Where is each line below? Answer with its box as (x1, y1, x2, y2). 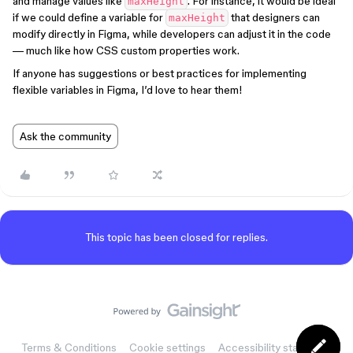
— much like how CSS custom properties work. (13, 44, 240, 57)
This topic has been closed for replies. (85, 231, 268, 243)
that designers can (229, 11, 320, 24)
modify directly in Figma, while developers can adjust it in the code (13, 28, 331, 40)
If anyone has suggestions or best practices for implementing (13, 67, 307, 80)
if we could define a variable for (13, 11, 165, 24)
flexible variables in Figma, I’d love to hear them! (13, 84, 243, 96)
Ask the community (20, 130, 111, 143)
